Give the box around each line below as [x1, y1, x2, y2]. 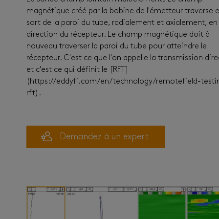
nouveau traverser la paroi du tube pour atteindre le [26, 43, 207, 50]
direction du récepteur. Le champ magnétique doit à [26, 31, 210, 39]
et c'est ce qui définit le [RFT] [26, 66, 129, 74]
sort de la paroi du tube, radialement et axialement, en [26, 19, 218, 27]
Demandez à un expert [60, 132, 149, 142]
